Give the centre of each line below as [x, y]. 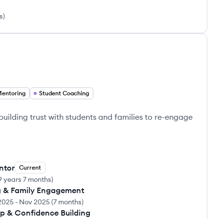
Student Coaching [64, 93]
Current [30, 167]
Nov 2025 [34, 202]
